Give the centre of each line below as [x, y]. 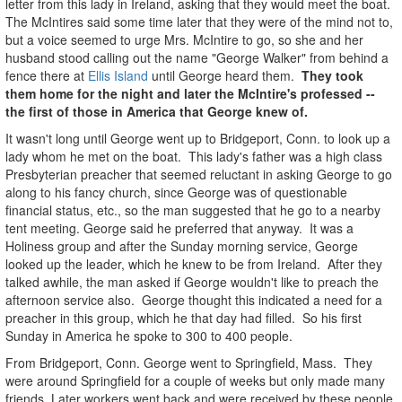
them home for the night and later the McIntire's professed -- [190, 93]
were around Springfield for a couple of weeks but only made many [195, 380]
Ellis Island [118, 75]
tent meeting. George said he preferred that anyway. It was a [179, 227]
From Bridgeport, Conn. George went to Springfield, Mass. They [189, 362]
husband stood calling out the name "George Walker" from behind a [197, 57]
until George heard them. [225, 75]
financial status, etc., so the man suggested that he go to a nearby [193, 210]
